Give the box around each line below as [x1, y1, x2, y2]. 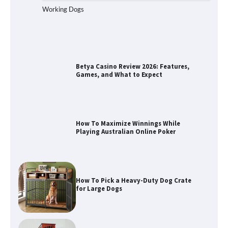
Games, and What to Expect [75, 13, 162, 22]
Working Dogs [42, 5, 84, 14]
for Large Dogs [75, 127, 122, 136]
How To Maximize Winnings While [75, 62, 180, 71]
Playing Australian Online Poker [75, 70, 176, 79]
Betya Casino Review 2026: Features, [75, 5, 189, 14]
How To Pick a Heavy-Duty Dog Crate [75, 119, 191, 128]
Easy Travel [75, 184, 111, 193]
